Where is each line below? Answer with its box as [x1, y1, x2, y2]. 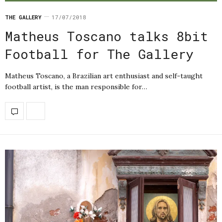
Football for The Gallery [5, 46, 194, 63]
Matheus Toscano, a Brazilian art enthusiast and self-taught [5, 71, 203, 81]
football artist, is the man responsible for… [5, 82, 147, 92]
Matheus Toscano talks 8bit [5, 28, 208, 45]
